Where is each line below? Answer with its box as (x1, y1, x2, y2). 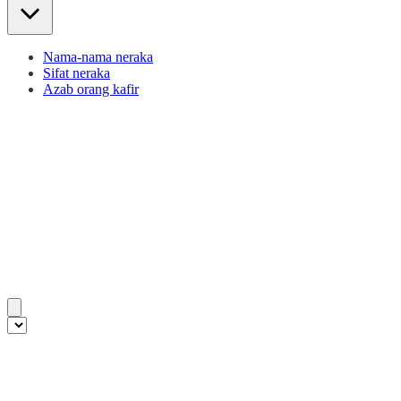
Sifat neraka (43, 64, 110, 81)
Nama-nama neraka (43, 48, 153, 64)
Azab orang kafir (43, 81, 139, 97)
